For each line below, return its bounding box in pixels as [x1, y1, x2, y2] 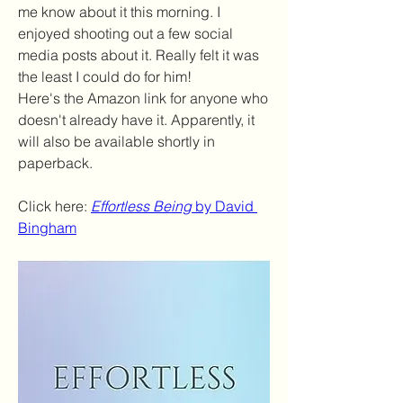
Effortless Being [91, 196, 192, 215]
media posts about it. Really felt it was [18, 45, 259, 64]
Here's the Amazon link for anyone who [18, 88, 268, 107]
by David [192, 196, 254, 215]
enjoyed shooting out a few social [18, 23, 233, 42]
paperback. [18, 153, 93, 172]
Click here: [18, 196, 91, 215]
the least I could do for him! [18, 67, 192, 85]
